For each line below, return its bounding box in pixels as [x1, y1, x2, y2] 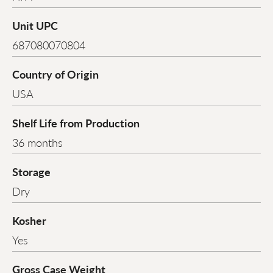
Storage [12, 164, 51, 180]
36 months [12, 135, 63, 151]
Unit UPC [12, 18, 58, 34]
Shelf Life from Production [12, 115, 140, 131]
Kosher [12, 213, 46, 229]
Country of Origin [12, 66, 99, 82]
